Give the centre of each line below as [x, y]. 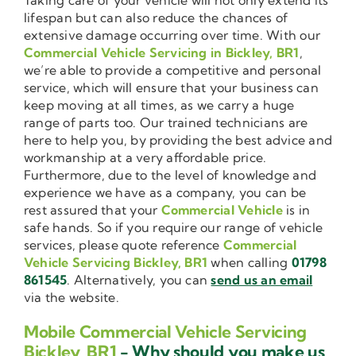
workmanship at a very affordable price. [145, 157]
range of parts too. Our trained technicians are [166, 122]
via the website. [72, 297]
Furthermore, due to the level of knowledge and [170, 174]
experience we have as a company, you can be [165, 192]
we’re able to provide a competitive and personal [173, 70]
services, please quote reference [124, 244]
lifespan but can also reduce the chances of [156, 17]
